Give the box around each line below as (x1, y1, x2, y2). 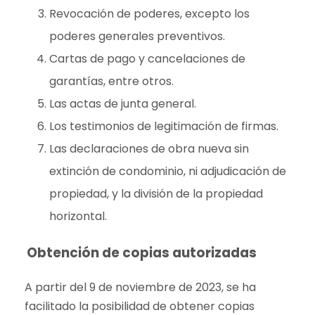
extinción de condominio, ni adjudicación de (49, 163, 286, 179)
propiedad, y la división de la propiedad (49, 186, 263, 202)
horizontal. (49, 208, 107, 224)
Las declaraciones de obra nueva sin (49, 141, 249, 157)
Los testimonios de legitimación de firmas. (49, 118, 278, 134)
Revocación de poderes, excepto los (49, 6, 250, 22)
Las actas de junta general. (49, 96, 196, 112)
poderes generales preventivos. (49, 28, 225, 44)
